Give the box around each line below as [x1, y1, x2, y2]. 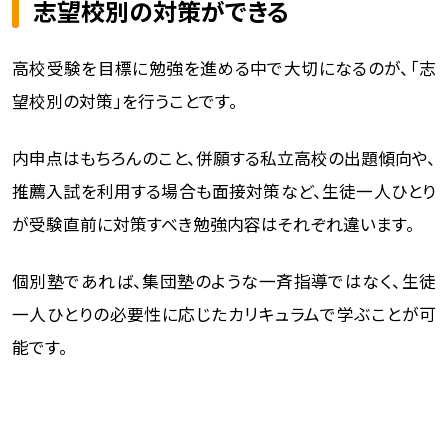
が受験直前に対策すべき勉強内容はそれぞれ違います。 [11, 211, 415, 236]
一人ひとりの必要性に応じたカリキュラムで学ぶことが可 [11, 301, 437, 326]
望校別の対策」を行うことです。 [11, 88, 238, 113]
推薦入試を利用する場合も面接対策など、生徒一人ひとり [11, 178, 437, 203]
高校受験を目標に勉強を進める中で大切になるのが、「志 [11, 55, 437, 80]
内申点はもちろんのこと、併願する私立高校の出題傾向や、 [11, 145, 437, 170]
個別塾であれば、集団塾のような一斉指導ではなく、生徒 [11, 268, 437, 293]
